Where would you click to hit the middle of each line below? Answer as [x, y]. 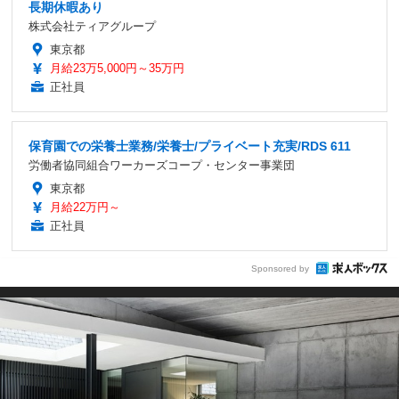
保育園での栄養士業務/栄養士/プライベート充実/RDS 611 [190, 147]
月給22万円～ [85, 208]
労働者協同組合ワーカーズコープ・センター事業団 [162, 166]
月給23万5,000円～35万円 [117, 69]
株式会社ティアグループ [92, 27]
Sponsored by [280, 268]
